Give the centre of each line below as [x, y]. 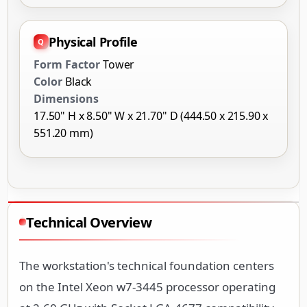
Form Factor [67, 64]
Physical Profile [93, 41]
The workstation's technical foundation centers [147, 265]
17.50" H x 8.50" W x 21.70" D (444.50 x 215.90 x [151, 115]
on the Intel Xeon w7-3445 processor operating [147, 286]
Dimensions [66, 98]
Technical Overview [89, 222]
